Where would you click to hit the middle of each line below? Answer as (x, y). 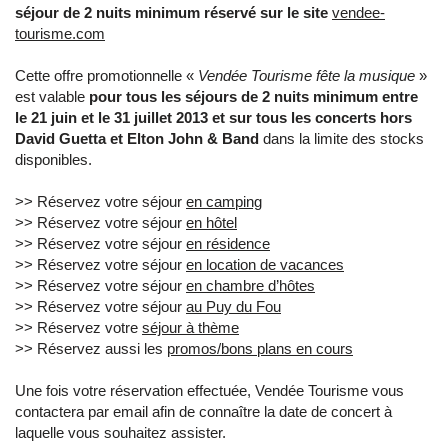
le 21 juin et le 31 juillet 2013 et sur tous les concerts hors (213, 117)
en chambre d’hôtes (250, 285)
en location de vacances (265, 264)
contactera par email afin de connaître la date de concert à (203, 411)
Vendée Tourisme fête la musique (306, 75)
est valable (52, 96)
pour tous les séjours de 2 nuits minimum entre (253, 96)
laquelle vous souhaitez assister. (120, 432)
